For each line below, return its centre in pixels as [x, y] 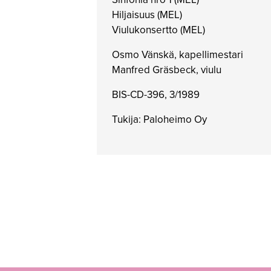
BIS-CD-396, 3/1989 [156, 95]
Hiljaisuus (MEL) [147, 15]
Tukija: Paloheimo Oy [159, 119]
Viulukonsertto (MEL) [158, 30]
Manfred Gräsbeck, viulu [167, 70]
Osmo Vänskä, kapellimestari [178, 55]
